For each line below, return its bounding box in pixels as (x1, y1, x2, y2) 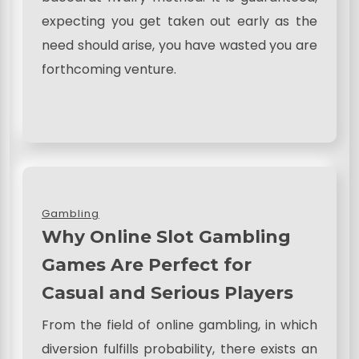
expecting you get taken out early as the (42, 11, 317, 30)
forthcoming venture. (42, 59, 176, 79)
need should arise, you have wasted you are (42, 35, 317, 54)
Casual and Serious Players (42, 281, 293, 303)
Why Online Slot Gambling (42, 225, 291, 247)
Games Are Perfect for (42, 253, 252, 275)
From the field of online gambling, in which (42, 315, 317, 334)
